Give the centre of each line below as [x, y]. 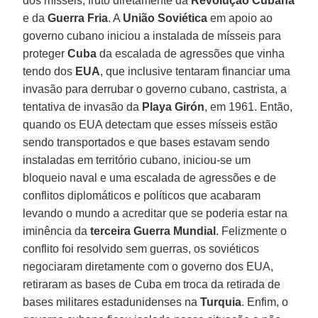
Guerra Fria [77, 18]
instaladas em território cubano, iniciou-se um [137, 160]
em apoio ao [240, 18]
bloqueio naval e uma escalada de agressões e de [150, 177]
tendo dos [49, 71]
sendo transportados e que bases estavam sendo [147, 142]
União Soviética [165, 18]
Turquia [221, 302]
